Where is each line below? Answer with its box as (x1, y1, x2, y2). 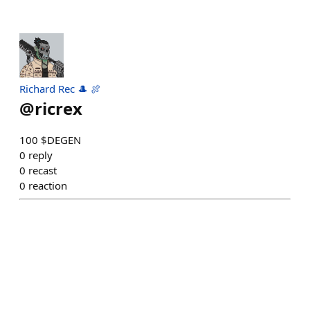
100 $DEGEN (19, 133, 81, 147)
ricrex (35, 97, 82, 120)
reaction (28, 179, 67, 192)
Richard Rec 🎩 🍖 (19, 82, 101, 95)
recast (28, 163, 57, 177)
